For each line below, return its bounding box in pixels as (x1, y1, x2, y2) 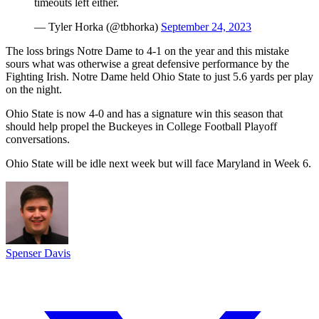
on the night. (6, 83, 62, 95)
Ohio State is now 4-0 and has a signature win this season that (6, 107, 283, 120)
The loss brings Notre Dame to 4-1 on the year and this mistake (6, 44, 289, 57)
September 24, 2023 (161, 20, 251, 33)
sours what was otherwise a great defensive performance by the (6, 57, 289, 70)
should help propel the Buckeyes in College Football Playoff (6, 120, 277, 132)
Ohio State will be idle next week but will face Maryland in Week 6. (6, 157, 311, 169)
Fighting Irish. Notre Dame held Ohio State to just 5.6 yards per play (6, 70, 313, 83)
